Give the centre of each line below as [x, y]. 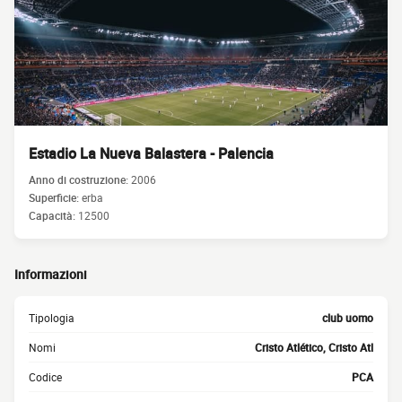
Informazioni [51, 274]
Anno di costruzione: [80, 179]
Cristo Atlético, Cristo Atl [314, 347]
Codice [45, 377]
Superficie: [55, 197]
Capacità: [53, 215]
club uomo [348, 318]
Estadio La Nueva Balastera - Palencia [151, 153]
